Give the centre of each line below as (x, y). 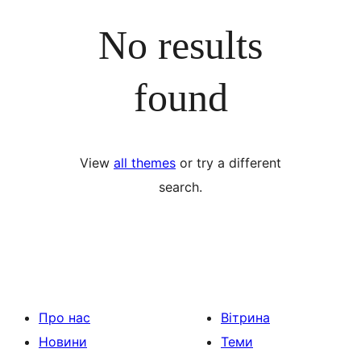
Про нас (64, 317)
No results (180, 45)
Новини (63, 342)
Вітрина (245, 317)
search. (180, 187)
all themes (145, 163)
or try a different (228, 163)
